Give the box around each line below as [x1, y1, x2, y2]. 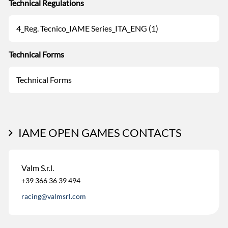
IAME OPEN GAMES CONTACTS [18, 125, 182, 139]
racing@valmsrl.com [21, 192, 86, 201]
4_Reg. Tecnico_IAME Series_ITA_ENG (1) [16, 23, 158, 33]
